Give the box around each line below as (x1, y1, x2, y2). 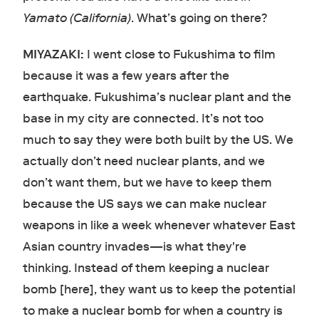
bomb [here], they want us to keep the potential (22, 282, 296, 298)
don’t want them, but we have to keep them (22, 175, 272, 191)
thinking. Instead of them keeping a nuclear (22, 261, 269, 276)
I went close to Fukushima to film (86, 47, 276, 63)
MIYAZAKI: (22, 47, 87, 63)
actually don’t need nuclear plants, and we (22, 154, 265, 169)
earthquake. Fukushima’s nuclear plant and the (22, 90, 291, 105)
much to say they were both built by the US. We (22, 132, 293, 148)
